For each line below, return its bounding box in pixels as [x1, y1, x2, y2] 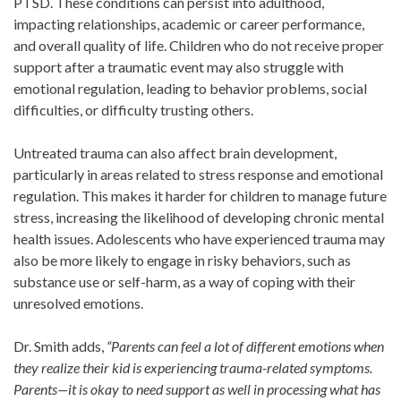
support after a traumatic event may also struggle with [13, 58, 344, 75]
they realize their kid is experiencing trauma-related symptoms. [13, 359, 372, 376]
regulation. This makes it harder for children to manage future [13, 187, 387, 204]
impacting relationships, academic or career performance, [13, 15, 364, 32]
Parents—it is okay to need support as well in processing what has [13, 380, 380, 397]
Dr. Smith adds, [13, 337, 107, 354]
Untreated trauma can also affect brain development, [13, 144, 337, 161]
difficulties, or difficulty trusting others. [13, 101, 253, 118]
